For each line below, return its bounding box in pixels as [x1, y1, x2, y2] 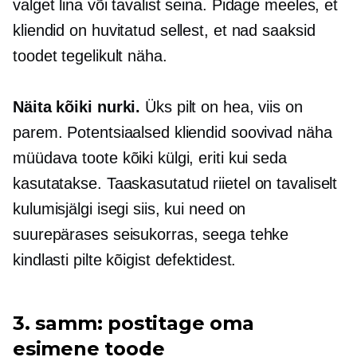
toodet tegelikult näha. [13, 47, 167, 65]
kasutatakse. [13, 175, 107, 192]
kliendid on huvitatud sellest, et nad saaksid [13, 22, 316, 39]
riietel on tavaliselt [208, 175, 338, 192]
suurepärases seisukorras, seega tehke [13, 226, 289, 243]
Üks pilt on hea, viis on [145, 98, 303, 116]
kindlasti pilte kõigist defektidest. [13, 251, 237, 269]
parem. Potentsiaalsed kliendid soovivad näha [13, 124, 332, 141]
